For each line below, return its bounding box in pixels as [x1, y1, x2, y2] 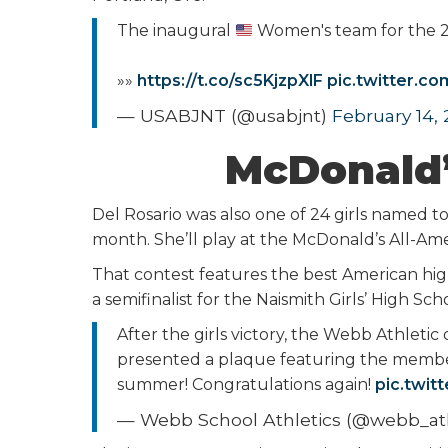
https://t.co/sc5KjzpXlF [137, 71, 323, 90]
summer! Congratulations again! [117, 375, 375, 394]
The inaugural [117, 21, 235, 40]
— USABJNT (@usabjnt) [117, 105, 332, 126]
